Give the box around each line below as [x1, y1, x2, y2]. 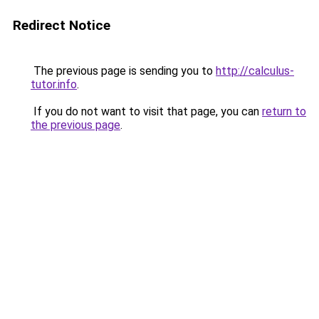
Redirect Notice [13, 17, 110, 33]
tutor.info [31, 78, 77, 91]
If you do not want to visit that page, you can [31, 105, 262, 118]
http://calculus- [216, 64, 294, 78]
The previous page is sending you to [31, 64, 216, 78]
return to [262, 105, 306, 118]
